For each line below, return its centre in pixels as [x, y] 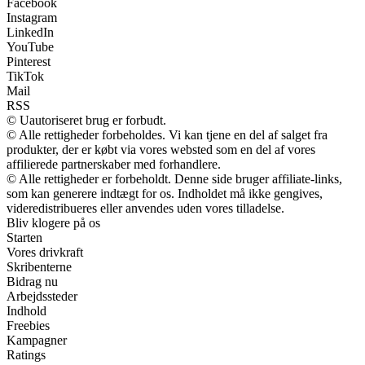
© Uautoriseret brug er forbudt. [86, 121]
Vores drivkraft [45, 253]
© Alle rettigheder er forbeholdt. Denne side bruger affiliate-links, [174, 179]
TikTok [25, 77]
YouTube [30, 47]
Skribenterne [39, 267]
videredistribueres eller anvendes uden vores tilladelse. [145, 209]
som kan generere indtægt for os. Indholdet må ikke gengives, [165, 194]
